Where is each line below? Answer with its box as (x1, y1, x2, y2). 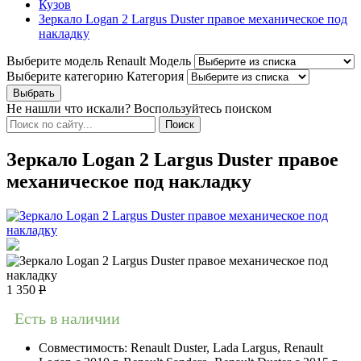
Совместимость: (39, 341, 131, 355)
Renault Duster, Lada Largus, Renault (131, 341, 323, 355)
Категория (127, 69, 184, 84)
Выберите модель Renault (6, 54, 146, 68)
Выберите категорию (6, 69, 123, 84)
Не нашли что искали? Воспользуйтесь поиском (6, 102, 272, 116)
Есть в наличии (15, 309, 120, 328)
